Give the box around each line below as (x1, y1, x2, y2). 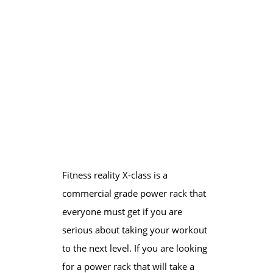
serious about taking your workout (62, 223, 207, 236)
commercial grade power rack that (62, 186, 206, 199)
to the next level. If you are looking (62, 241, 207, 254)
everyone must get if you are (62, 205, 182, 218)
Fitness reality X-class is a (62, 168, 168, 181)
